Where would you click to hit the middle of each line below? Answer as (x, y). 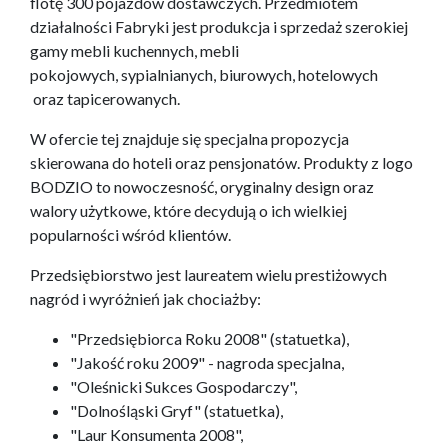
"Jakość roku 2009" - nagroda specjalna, (207, 363)
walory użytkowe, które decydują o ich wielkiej (188, 211)
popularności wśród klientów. (130, 235)
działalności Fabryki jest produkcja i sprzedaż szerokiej (219, 27)
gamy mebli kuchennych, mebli (134, 51)
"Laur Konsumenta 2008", (156, 435)
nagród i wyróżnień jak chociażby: (145, 299)
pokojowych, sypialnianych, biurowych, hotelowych (204, 75)
